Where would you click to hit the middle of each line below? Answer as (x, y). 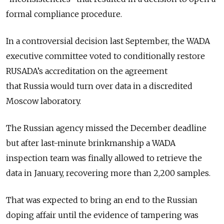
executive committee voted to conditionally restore (105, 56)
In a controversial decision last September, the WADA (108, 41)
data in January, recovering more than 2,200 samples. (108, 173)
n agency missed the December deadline (127, 128)
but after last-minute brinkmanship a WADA (91, 143)
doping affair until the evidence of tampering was (102, 215)
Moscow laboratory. (43, 101)
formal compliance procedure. (64, 14)
